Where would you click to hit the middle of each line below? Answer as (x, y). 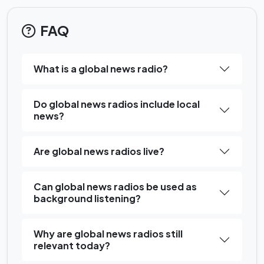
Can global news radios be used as (115, 187)
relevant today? (72, 245)
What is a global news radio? (101, 69)
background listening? (87, 198)
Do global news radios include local (117, 104)
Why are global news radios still (108, 234)
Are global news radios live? (99, 151)
